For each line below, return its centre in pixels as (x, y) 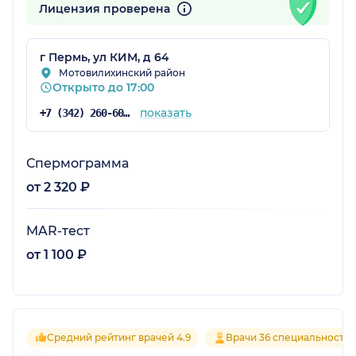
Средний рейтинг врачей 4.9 (119, 337)
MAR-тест (58, 230)
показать (165, 112)
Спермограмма (77, 163)
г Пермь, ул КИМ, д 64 (104, 57)
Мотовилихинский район (122, 72)
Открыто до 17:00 (103, 87)
